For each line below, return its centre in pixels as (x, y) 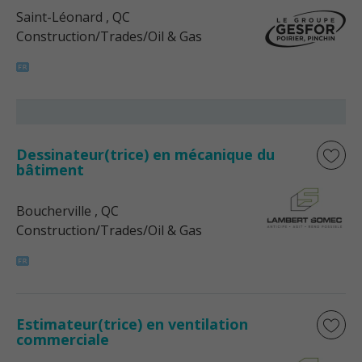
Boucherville (54, 211)
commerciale (63, 339)
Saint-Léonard (59, 17)
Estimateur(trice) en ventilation (132, 324)
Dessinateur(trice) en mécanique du (145, 154)
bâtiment (50, 170)
